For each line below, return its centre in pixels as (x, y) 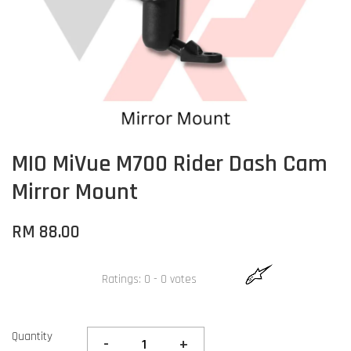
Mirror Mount (75, 192)
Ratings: (123, 279)
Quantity (32, 337)
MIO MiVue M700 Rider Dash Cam (170, 164)
